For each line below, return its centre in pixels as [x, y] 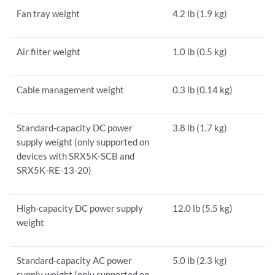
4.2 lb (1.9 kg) [200, 14]
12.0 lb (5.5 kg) [203, 208]
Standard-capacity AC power [75, 261]
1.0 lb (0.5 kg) [200, 52]
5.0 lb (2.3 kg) [200, 261]
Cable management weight [71, 90]
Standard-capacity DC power [75, 128]
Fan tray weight [48, 14]
